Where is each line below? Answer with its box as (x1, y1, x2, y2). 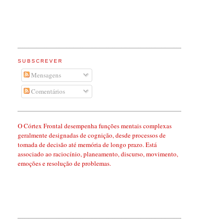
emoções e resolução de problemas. (18, 158, 111, 168)
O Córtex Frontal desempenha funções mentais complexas (18, 121, 172, 130)
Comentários (29, 87, 65, 96)
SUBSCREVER (18, 58, 63, 64)
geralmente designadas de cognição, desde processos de (18, 130, 166, 140)
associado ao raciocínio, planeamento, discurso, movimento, (18, 149, 179, 158)
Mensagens (29, 70, 61, 79)
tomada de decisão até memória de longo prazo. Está (18, 140, 157, 149)
